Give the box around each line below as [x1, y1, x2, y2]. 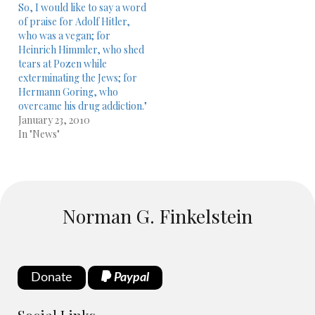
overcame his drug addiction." [18, 99, 147, 112]
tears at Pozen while [18, 57, 107, 70]
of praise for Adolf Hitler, [18, 15, 130, 28]
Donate [31, 271, 72, 284]
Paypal [111, 271, 149, 284]
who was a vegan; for [18, 29, 110, 42]
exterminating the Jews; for [18, 71, 137, 84]
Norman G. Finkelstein [63, 203, 252, 229]
